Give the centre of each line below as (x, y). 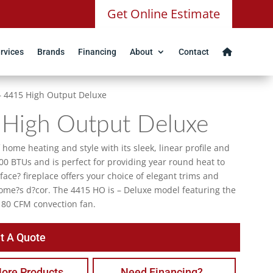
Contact (193, 52)
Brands (51, 52)
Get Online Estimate (163, 14)
